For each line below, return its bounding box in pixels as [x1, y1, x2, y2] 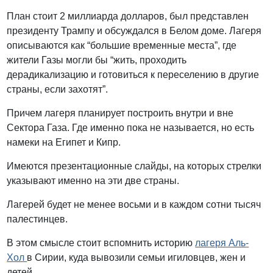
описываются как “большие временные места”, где [7, 40, 237, 51]
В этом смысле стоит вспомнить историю [7, 238, 196, 249]
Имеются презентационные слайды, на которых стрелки [7, 161, 262, 172]
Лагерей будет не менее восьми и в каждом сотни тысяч [7, 199, 261, 210]
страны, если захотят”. [7, 84, 108, 95]
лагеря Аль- [195, 238, 249, 249]
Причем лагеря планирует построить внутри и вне [7, 108, 234, 119]
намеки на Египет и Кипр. [7, 137, 121, 148]
